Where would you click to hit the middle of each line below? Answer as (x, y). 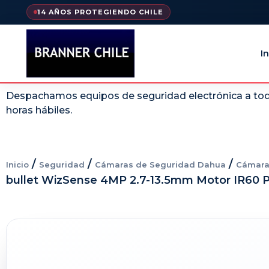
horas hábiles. (39, 110)
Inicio (17, 165)
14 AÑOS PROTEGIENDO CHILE (100, 12)
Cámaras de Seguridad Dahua (160, 165)
